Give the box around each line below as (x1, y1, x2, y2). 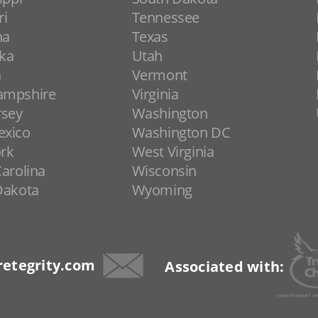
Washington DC (131, 123, 231, 142)
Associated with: (165, 257, 285, 276)
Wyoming (131, 180, 192, 199)
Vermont (131, 65, 187, 84)
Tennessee (131, 8, 200, 27)
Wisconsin (131, 161, 197, 180)
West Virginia (131, 142, 214, 161)
